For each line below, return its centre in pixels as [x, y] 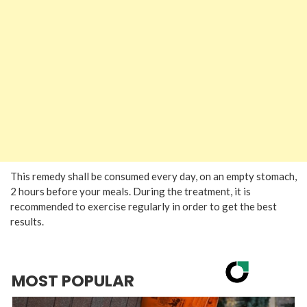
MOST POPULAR [73, 281]
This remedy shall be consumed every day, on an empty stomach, [153, 176]
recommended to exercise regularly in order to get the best [144, 206]
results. [27, 221]
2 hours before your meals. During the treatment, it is [131, 191]
